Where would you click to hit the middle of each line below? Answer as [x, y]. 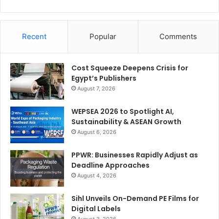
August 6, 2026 [97, 132]
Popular [103, 37]
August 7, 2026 [96, 89]
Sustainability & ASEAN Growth [126, 122]
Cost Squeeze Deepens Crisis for [130, 68]
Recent [34, 37]
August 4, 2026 [97, 176]
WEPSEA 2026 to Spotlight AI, [123, 112]
